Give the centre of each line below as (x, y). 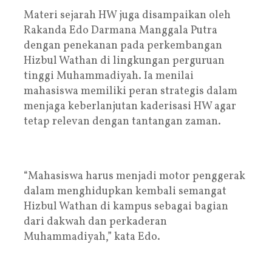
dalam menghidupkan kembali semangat (125, 191)
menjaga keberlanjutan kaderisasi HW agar (130, 106)
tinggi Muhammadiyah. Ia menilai (109, 76)
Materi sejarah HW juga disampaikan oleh (127, 15)
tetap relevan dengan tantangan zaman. (122, 121)
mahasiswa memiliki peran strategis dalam (131, 91)
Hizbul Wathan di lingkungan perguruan (124, 61)
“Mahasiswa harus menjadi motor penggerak (134, 176)
